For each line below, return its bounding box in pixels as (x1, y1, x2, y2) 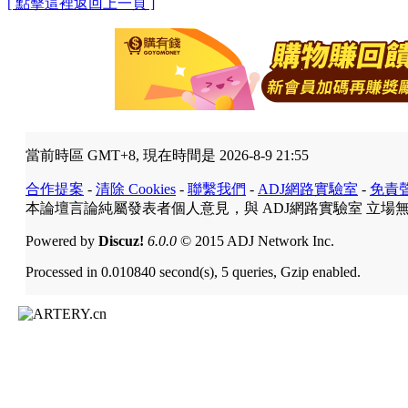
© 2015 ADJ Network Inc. (177, 232, 334, 249)
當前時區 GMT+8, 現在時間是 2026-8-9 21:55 (25, 147, 309, 163)
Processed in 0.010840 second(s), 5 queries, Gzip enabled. (25, 263, 361, 280)
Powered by (25, 232, 98, 249)
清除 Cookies (96, 180, 176, 197)
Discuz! (98, 232, 144, 249)
